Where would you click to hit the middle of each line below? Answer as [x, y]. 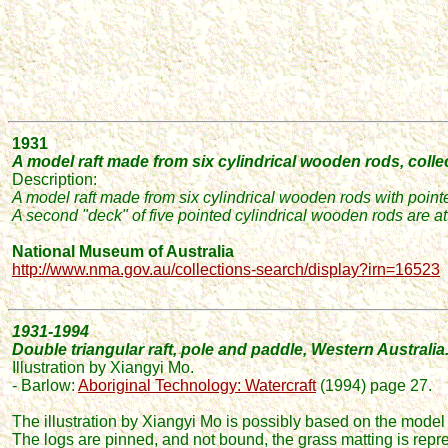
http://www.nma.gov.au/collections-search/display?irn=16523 [226, 269]
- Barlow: [45, 385]
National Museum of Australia [123, 251]
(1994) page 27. [376, 385]
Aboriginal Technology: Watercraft [197, 385]
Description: [54, 179]
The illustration [66, 421]
